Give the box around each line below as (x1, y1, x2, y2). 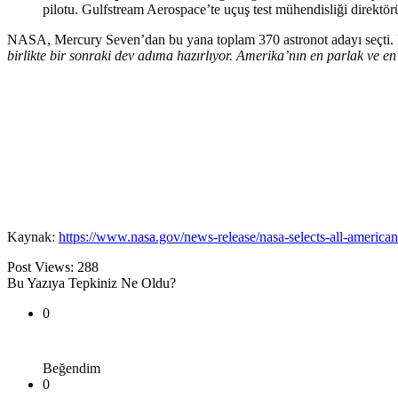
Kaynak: (7, 229, 59, 245)
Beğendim (43, 361, 100, 377)
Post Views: (7, 259, 74, 275)
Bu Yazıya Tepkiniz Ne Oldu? (7, 275, 176, 291)
